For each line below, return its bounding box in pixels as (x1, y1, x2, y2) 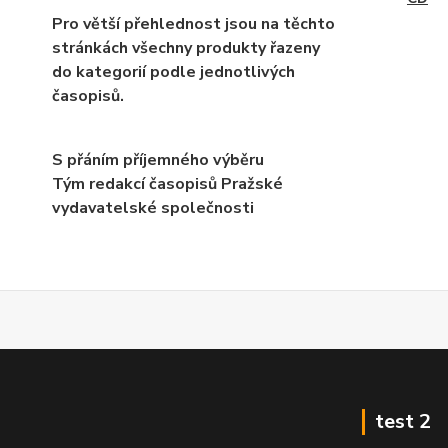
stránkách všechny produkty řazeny (52, 37, 320, 60)
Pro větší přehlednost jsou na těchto (52, 13, 335, 36)
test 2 (375, 408, 431, 436)
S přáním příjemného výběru (52, 149, 264, 172)
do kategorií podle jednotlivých (52, 61, 295, 84)
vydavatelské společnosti (52, 197, 254, 220)
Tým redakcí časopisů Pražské (52, 173, 283, 196)
